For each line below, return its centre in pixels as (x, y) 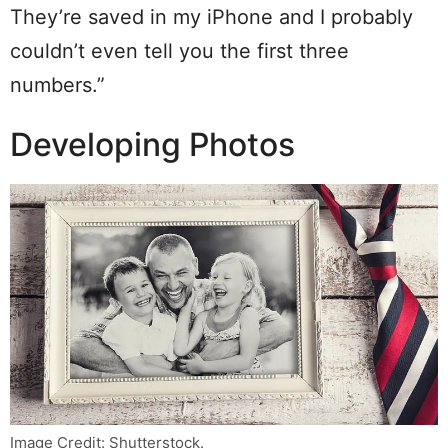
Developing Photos (152, 145)
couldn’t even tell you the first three (179, 51)
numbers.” (57, 85)
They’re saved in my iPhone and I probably (211, 17)
